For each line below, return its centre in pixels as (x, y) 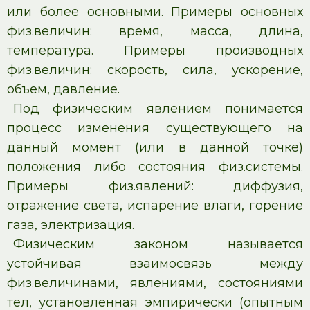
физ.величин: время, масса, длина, (155, 31)
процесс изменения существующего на (155, 128)
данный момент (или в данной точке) (155, 147)
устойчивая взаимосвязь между (155, 264)
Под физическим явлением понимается (158, 109)
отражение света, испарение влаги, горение (155, 206)
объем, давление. (63, 89)
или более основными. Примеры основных (155, 12)
